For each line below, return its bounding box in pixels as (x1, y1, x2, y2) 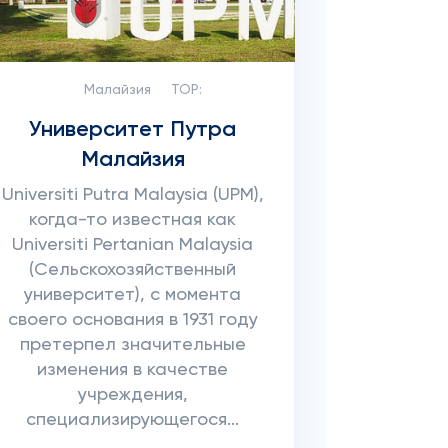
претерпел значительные (19, 336, 246, 354)
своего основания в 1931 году (7, 311, 258, 329)
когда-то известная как (29, 211, 237, 229)
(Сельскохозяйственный (29, 261, 237, 279)
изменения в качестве (37, 361, 229, 379)
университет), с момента (24, 286, 242, 304)
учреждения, (77, 386, 188, 404)
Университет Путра (29, 119, 237, 141)
